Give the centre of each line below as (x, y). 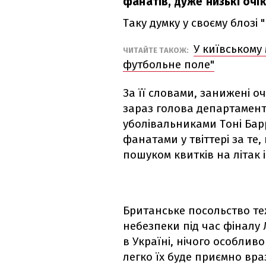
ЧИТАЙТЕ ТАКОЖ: (157, 50)
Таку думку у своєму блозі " (194, 23)
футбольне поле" (169, 65)
